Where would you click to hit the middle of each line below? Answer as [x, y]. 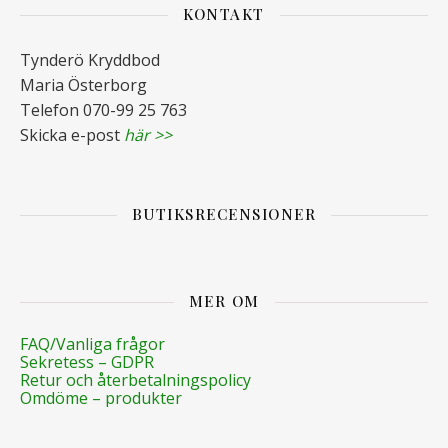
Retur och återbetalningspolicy [135, 380]
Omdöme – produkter [101, 398]
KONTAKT [224, 14]
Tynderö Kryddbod [90, 60]
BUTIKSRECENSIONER [224, 214]
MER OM [224, 301]
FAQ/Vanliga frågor [92, 344]
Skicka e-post [72, 135]
